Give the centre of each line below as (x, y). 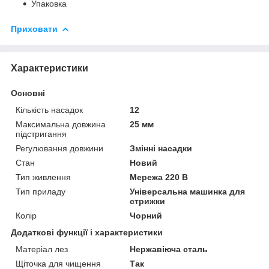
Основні (28, 93)
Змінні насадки (161, 148)
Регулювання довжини (59, 148)
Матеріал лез (42, 249)
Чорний (146, 215)
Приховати (34, 29)
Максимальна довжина (61, 124)
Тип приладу (41, 191)
